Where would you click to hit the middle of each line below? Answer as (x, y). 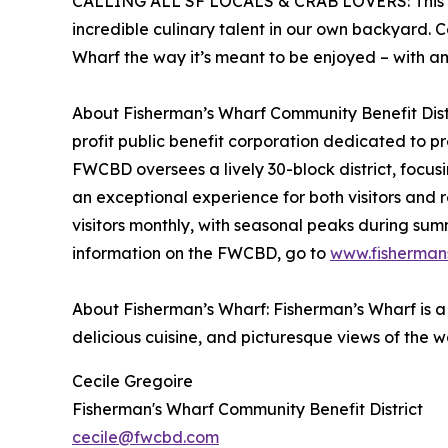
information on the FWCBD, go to (201, 253)
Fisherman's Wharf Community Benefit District (247, 409)
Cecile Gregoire (132, 381)
